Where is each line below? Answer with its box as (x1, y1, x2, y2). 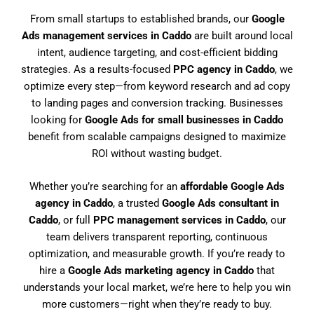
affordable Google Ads (180, 180, 285, 193)
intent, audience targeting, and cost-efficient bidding (36, 46, 278, 59)
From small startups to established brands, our (29, 12, 252, 25)
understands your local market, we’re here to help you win (23, 281, 291, 294)
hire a (39, 264, 68, 278)
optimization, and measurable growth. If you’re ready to (29, 247, 285, 261)
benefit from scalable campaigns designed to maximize (28, 130, 286, 143)
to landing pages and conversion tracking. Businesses (31, 96, 283, 109)
